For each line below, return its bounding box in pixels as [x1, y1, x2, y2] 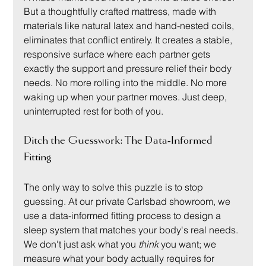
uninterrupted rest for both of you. [24, 104, 164, 117]
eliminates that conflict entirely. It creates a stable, [24, 33, 235, 46]
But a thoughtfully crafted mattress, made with [24, 5, 219, 17]
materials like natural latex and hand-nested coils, [24, 19, 237, 31]
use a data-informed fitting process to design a [24, 209, 224, 221]
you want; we [159, 237, 219, 250]
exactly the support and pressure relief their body [24, 62, 235, 74]
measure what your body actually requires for [24, 252, 217, 264]
